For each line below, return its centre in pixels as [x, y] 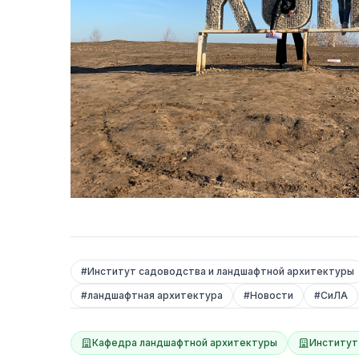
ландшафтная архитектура [155, 296]
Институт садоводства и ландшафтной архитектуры [221, 272]
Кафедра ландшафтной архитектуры [185, 343]
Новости [272, 296]
